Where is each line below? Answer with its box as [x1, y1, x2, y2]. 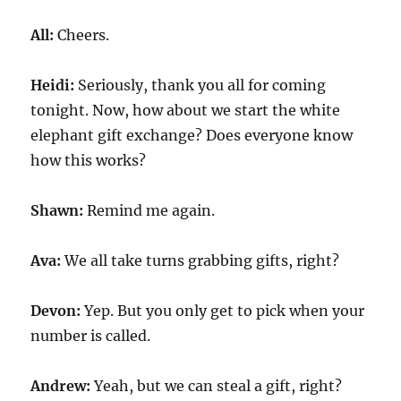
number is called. [30, 327, 151, 346]
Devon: [30, 302, 85, 320]
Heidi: [30, 76, 79, 95]
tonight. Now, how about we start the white [30, 101, 341, 120]
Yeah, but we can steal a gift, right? [94, 377, 343, 396]
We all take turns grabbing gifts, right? [64, 252, 340, 270]
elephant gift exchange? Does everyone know [30, 126, 354, 145]
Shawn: [30, 201, 88, 220]
